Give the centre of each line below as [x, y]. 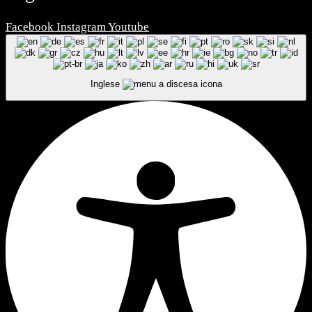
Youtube [128, 26]
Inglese [106, 84]
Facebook [30, 26]
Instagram [81, 26]
